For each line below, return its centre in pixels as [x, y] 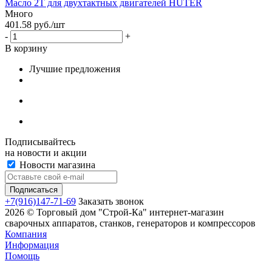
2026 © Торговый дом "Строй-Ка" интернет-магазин [114, 212]
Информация [32, 245]
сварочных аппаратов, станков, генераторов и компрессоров [130, 223]
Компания [26, 234]
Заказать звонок [111, 201]
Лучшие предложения [75, 69]
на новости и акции [46, 152]
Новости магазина [56, 165]
